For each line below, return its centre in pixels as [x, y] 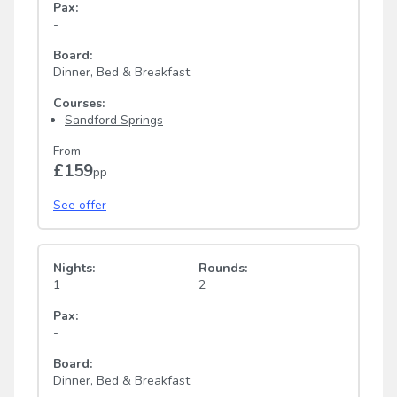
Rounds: [223, 269]
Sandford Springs [114, 121]
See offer [80, 206]
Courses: [79, 104]
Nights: [74, 269]
